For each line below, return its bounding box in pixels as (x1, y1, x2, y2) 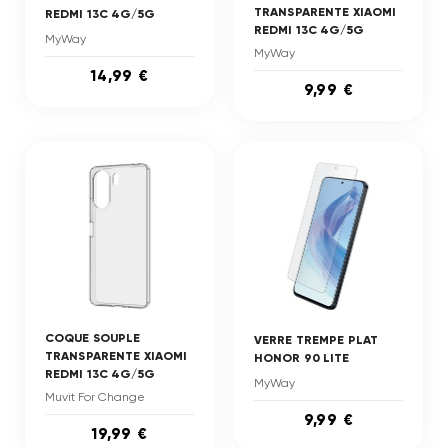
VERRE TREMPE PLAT (254, 333, 379, 347)
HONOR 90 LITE (254, 351, 350, 365)
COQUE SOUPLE (45, 331, 141, 345)
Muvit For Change (45, 390, 145, 404)
